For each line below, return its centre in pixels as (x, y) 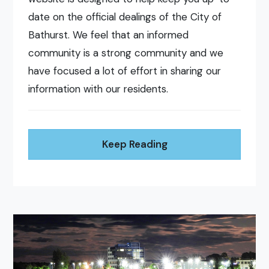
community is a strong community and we (126, 53)
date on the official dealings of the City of (125, 17)
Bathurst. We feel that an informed (109, 35)
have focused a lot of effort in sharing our (125, 71)
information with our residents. (98, 89)
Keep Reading (134, 144)
